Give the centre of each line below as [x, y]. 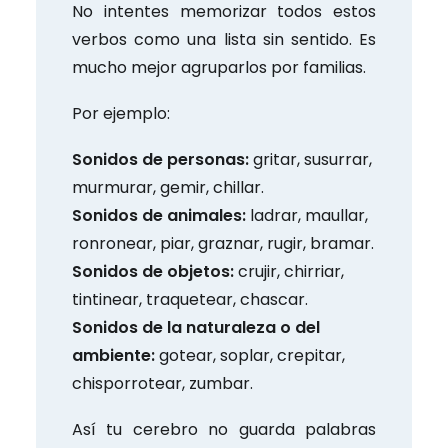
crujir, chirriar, [289, 271]
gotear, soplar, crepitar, [250, 355]
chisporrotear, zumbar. [162, 383]
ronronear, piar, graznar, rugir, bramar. [223, 243]
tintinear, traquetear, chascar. [190, 299]
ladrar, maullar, [307, 215]
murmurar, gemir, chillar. [168, 187]
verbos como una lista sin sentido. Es [224, 39]
